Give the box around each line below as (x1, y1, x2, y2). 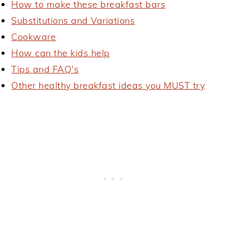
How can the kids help (11, 47, 110, 59)
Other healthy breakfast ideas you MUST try (11, 80, 205, 91)
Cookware (11, 31, 56, 43)
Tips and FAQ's (11, 63, 79, 75)
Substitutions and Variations (11, 15, 135, 26)
